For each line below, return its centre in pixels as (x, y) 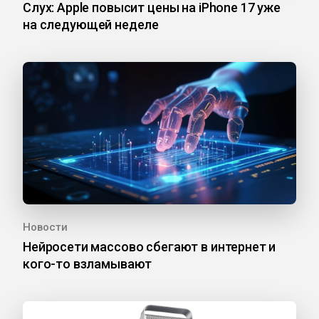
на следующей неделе (91, 25)
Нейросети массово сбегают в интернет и (150, 247)
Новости (45, 228)
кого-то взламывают (88, 264)
